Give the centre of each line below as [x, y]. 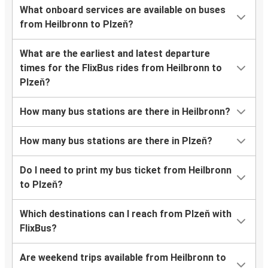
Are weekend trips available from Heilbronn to [123, 258]
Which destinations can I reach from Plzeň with [126, 214]
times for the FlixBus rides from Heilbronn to [121, 68]
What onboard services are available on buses [123, 10]
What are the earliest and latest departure [115, 54]
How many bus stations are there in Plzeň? [116, 141]
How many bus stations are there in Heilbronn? [125, 112]
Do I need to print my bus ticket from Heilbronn [126, 170]
